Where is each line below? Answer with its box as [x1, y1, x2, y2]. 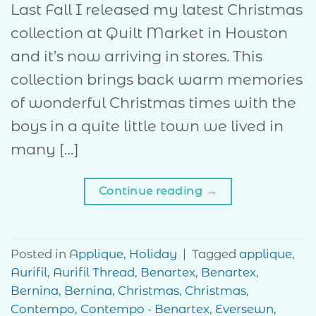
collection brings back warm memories [11, 71, 303, 89]
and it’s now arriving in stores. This [11, 47, 262, 66]
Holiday [129, 247, 177, 262]
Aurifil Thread [53, 265, 135, 280]
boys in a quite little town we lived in [11, 117, 284, 135]
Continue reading [98, 183, 206, 197]
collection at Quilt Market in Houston [11, 24, 288, 42]
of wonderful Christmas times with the [11, 94, 296, 112]
